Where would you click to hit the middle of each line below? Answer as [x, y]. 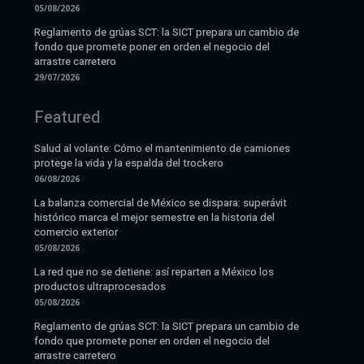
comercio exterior [76, 232]
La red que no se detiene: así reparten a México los [154, 271]
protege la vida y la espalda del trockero [129, 162]
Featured [67, 117]
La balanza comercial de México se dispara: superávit [161, 202]
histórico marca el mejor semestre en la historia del [155, 217]
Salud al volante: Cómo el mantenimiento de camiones [162, 148]
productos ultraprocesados [100, 286]
